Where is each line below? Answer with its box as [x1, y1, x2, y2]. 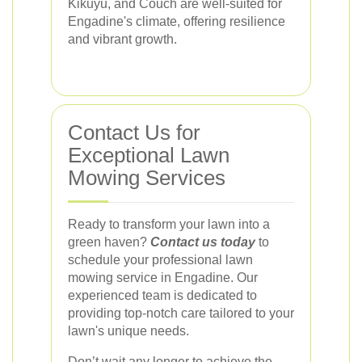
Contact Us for [68, 120, 200, 145]
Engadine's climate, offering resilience [68, 14, 285, 28]
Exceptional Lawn [68, 142, 229, 167]
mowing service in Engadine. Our [68, 270, 258, 284]
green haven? [68, 234, 150, 249]
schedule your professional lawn [68, 252, 253, 267]
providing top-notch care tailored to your [68, 305, 294, 320]
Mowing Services [68, 165, 225, 190]
